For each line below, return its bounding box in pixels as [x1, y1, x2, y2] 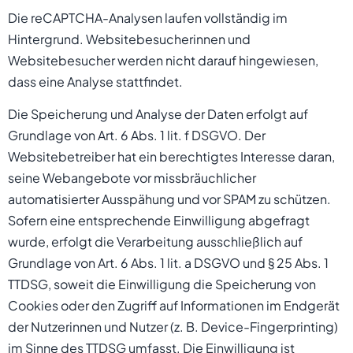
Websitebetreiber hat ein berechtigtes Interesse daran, [8, 148, 335, 165]
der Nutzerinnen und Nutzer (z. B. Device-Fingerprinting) [8, 318, 338, 336]
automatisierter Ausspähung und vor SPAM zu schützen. [8, 191, 331, 208]
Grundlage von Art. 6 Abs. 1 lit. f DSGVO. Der [8, 127, 266, 144]
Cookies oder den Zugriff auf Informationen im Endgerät [8, 297, 340, 314]
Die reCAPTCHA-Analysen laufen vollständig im [8, 9, 288, 26]
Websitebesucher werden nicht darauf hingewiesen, [8, 51, 318, 69]
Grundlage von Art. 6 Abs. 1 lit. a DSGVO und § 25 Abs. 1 [8, 255, 329, 272]
